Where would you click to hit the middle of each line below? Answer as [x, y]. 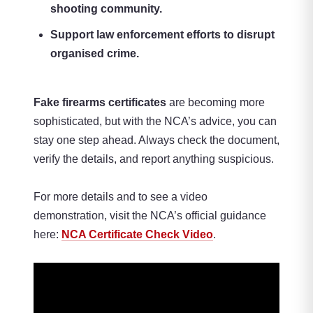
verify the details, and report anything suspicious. [154, 159]
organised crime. [95, 54]
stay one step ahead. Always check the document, [156, 140]
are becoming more [216, 103]
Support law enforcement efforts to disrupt [162, 35]
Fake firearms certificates [100, 103]
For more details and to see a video [121, 197]
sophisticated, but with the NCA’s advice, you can [155, 122]
